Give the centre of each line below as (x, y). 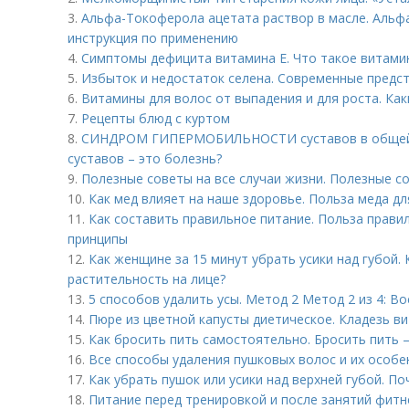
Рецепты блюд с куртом (156, 118)
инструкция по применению (153, 38)
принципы (98, 239)
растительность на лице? (147, 279)
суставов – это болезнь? (145, 158)
